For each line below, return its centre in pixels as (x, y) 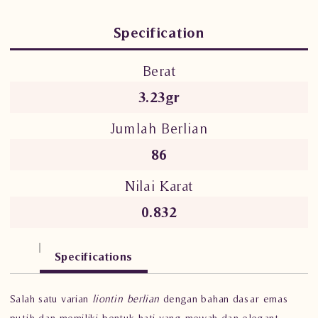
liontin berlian (126, 298)
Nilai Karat (159, 186)
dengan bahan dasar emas (224, 298)
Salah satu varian (51, 298)
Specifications (94, 256)
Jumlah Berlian (159, 128)
